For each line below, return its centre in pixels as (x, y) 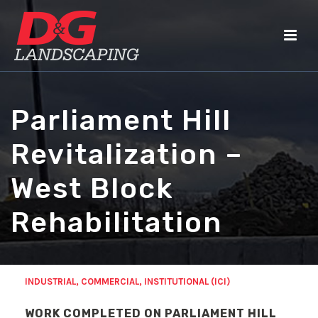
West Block (92, 188)
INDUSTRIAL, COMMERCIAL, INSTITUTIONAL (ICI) (127, 281)
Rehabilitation (116, 223)
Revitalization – (127, 154)
